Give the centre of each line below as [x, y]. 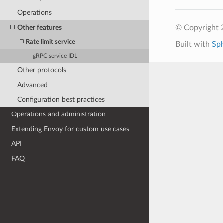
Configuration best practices [61, 100]
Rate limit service [51, 42]
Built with [193, 45]
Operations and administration [59, 114]
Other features [39, 27]
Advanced [32, 85]
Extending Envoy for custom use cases [71, 129]
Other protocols [42, 70]
